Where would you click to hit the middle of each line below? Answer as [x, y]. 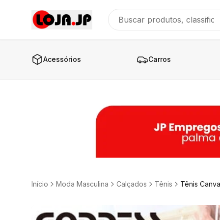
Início [40, 184]
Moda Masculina [82, 184]
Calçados [132, 184]
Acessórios [62, 59]
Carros [159, 59]
